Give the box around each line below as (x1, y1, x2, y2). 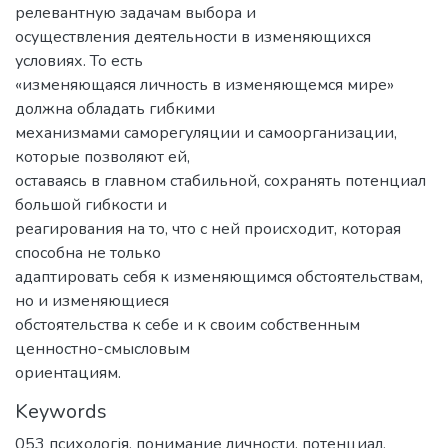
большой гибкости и (15, 193, 167, 216)
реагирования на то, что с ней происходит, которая (15, 217, 401, 240)
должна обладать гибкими (15, 97, 215, 120)
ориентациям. (15, 361, 121, 384)
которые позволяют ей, (15, 145, 190, 168)
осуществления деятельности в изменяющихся (15, 25, 371, 48)
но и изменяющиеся (15, 289, 169, 312)
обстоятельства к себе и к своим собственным (15, 313, 360, 336)
